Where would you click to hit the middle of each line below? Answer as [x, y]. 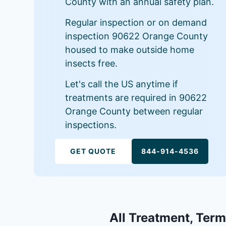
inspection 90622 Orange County [137, 36]
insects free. [92, 63]
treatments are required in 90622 [136, 98]
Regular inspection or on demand [136, 22]
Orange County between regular [134, 111]
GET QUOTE [93, 151]
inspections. [91, 125]
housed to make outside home [130, 50]
